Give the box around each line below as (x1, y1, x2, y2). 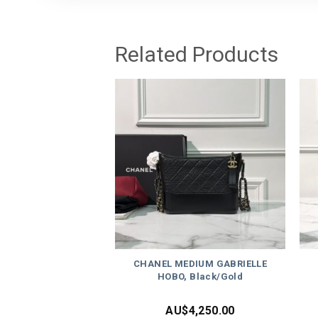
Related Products (115, 41, 278, 67)
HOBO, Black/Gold (157, 271, 243, 283)
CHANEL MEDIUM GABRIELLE (133, 258, 268, 270)
